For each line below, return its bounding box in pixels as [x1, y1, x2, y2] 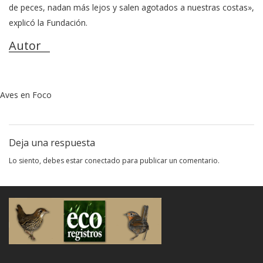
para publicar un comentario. [120, 155, 220, 166]
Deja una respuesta [9, 136, 95, 149]
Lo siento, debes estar [9, 155, 85, 166]
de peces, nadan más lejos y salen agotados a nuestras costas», [9, 1, 254, 13]
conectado [85, 155, 120, 166]
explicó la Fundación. [9, 16, 87, 28]
